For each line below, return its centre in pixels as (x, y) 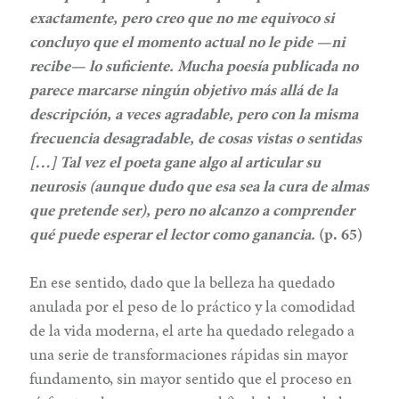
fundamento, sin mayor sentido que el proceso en (191, 378)
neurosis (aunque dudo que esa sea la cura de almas (199, 185)
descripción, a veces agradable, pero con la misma (194, 113)
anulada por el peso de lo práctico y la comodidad (193, 305)
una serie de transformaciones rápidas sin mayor (189, 354)
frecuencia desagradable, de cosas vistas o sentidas (196, 137)
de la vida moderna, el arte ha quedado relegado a (192, 330)
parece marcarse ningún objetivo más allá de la (184, 89)
